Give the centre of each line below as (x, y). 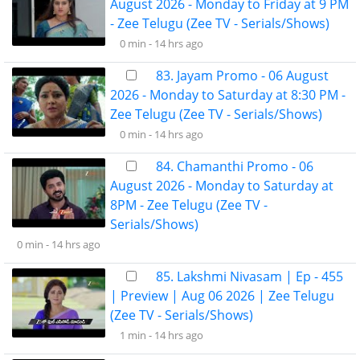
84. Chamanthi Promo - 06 (235, 166)
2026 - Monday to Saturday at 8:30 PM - (228, 95)
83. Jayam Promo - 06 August (242, 76)
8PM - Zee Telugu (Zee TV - (189, 205)
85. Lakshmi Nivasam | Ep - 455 (250, 276)
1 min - (137, 335)
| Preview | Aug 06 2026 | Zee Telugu (222, 296)
